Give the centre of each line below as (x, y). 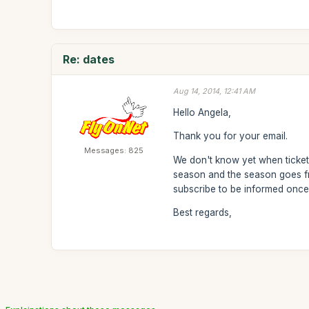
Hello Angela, (202, 112)
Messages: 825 (114, 150)
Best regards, (203, 212)
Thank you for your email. (231, 136)
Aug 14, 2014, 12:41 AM (215, 91)
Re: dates (89, 59)
